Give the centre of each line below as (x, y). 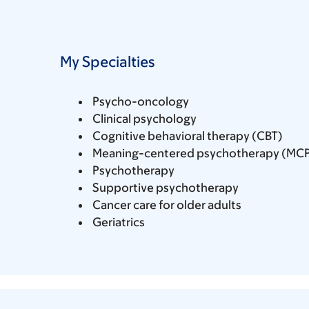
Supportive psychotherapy (166, 187)
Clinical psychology (144, 118)
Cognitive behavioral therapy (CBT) (188, 136)
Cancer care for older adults (167, 205)
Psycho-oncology (141, 101)
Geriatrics (119, 222)
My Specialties (107, 61)
